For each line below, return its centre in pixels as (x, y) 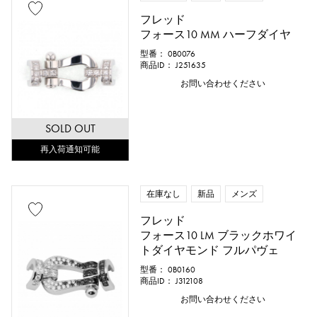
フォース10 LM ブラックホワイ (219, 235)
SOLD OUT (70, 128)
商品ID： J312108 (172, 281)
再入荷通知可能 (70, 149)
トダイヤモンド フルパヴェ (210, 250)
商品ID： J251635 (173, 65)
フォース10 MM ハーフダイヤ (216, 34)
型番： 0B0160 (168, 270)
